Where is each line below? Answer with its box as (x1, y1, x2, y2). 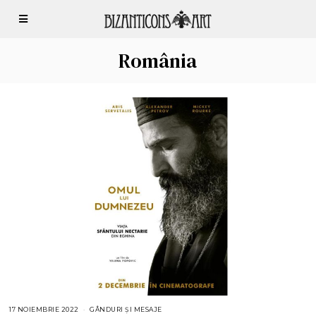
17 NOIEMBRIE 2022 (9, 305, 79, 314)
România (119, 47, 197, 74)
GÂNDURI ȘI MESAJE (90, 305, 162, 314)
